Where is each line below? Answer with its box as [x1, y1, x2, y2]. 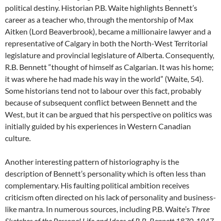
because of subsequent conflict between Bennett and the [5, 98, 197, 107]
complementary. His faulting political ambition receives [5, 181, 189, 190]
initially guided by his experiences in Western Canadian [5, 121, 191, 131]
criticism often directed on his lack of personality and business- [5, 192, 216, 202]
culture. [5, 133, 31, 143]
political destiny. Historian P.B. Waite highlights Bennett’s [5, 3, 197, 12]
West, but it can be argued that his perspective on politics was [5, 110, 212, 119]
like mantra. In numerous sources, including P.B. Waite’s [5, 204, 191, 214]
